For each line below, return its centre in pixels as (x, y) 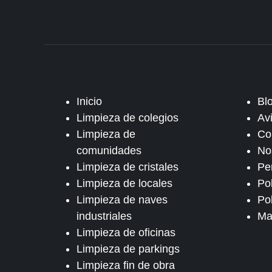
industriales (104, 216)
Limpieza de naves (122, 200)
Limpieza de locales (124, 183)
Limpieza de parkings (128, 249)
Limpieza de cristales (127, 167)
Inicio (89, 101)
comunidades (109, 151)
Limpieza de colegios (127, 118)
